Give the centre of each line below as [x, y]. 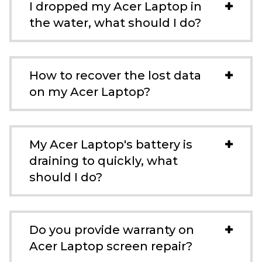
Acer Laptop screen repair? [111, 246]
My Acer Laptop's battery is [111, 144]
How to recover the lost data [115, 75]
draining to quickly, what [104, 161]
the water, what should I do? [115, 23]
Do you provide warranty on [112, 230]
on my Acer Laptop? [90, 92]
